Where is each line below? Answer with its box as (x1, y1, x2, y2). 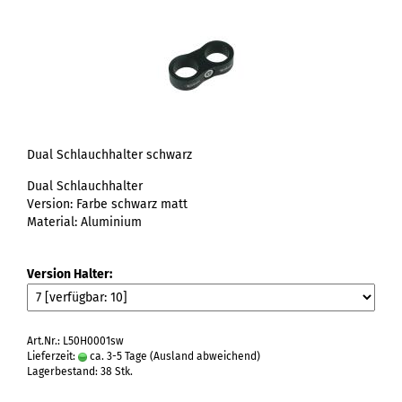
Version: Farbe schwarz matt (27, 197, 188, 212)
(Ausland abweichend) (150, 350, 260, 363)
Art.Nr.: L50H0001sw (27, 335, 124, 347)
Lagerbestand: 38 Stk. (27, 365, 133, 378)
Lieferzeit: (27, 350, 78, 363)
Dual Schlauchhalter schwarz (27, 147, 192, 162)
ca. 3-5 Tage (87, 350, 147, 363)
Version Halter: (27, 267, 112, 282)
